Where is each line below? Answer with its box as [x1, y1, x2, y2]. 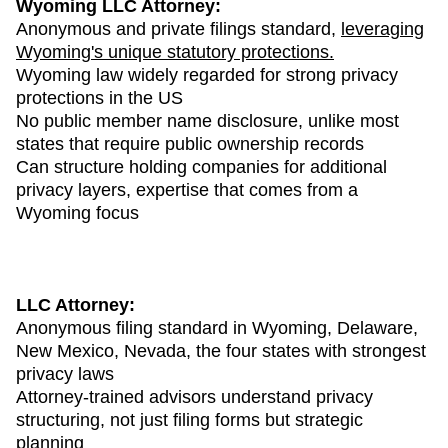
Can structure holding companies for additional [16, 156, 387, 177]
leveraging [341, 18, 424, 39]
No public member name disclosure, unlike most [16, 110, 399, 131]
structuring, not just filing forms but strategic [16, 409, 363, 430]
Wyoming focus [16, 202, 139, 223]
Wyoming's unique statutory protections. [16, 41, 334, 62]
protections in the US [16, 87, 183, 108]
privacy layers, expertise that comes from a [16, 179, 358, 200]
